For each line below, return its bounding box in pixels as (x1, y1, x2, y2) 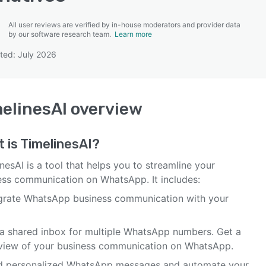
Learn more (115, 30, 152, 39)
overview (67, 99, 142, 119)
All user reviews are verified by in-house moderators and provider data (8, 20, 240, 29)
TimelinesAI (20, 136, 92, 152)
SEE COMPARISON (96, 54, 164, 64)
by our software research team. (8, 30, 115, 39)
